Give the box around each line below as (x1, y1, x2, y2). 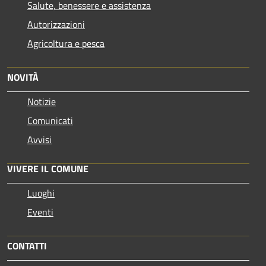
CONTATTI (7, 238, 47, 253)
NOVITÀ (7, 69, 39, 84)
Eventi (27, 204, 53, 219)
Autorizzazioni (27, 17, 85, 31)
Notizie (27, 94, 56, 109)
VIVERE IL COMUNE (7, 161, 88, 176)
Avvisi (27, 132, 52, 147)
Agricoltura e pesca (27, 36, 104, 50)
